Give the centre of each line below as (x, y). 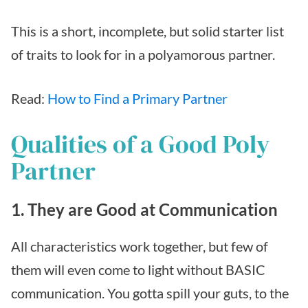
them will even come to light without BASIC (138, 269)
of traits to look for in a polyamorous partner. (143, 54)
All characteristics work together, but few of (140, 246)
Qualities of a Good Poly (140, 144)
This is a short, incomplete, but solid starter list (147, 31)
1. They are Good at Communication (144, 209)
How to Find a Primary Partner (137, 98)
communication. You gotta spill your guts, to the (150, 293)
